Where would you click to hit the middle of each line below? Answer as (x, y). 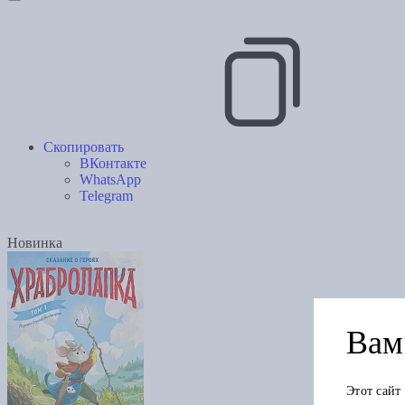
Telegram (106, 196)
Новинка (35, 243)
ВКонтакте (113, 164)
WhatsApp (110, 180)
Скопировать (84, 147)
